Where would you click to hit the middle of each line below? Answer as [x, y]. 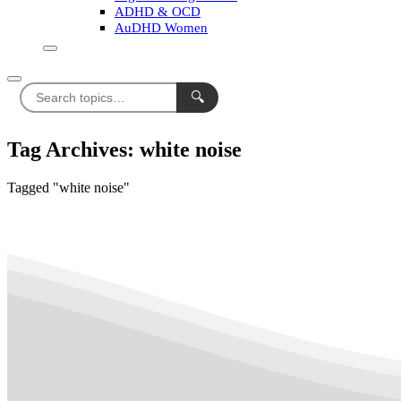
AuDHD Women [161, 27]
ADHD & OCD [158, 11]
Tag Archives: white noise [124, 149]
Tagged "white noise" [68, 187]
